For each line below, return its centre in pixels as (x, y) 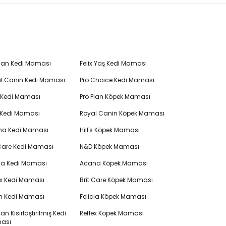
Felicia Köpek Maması (113, 196)
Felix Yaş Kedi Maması (113, 63)
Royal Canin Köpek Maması (122, 113)
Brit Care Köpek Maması (116, 180)
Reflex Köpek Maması (111, 213)
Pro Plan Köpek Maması (115, 97)
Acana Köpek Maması (114, 163)
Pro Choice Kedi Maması (117, 80)
